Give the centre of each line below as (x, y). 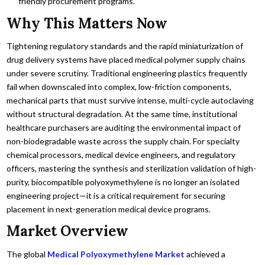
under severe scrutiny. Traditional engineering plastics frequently (127, 73)
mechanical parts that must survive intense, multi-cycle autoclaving (130, 100)
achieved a (205, 254)
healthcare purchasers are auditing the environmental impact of (124, 127)
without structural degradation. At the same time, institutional (122, 114)
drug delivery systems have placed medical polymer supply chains (126, 59)
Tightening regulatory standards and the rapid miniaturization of (125, 46)
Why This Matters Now (87, 23)
